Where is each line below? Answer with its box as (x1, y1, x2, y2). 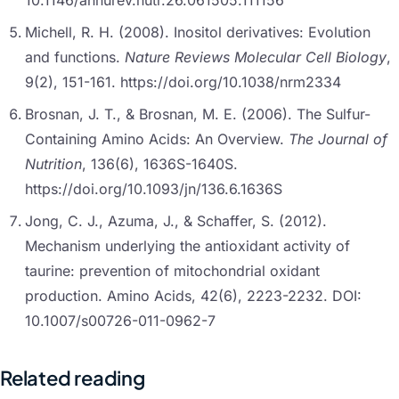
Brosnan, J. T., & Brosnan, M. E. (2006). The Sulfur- (25, 105, 370, 124)
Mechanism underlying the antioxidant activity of (25, 237, 350, 256)
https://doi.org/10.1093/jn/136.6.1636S (25, 180, 282, 199)
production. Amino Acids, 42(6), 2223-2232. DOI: (25, 287, 362, 305)
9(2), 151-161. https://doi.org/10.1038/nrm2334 (25, 73, 341, 92)
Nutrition (25, 155, 82, 174)
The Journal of (289, 130, 387, 149)
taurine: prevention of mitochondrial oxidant (25, 262, 320, 281)
